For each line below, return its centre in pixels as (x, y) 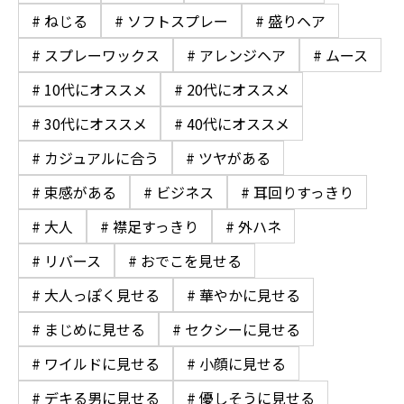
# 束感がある (74, 192)
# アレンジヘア (236, 55)
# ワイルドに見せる (96, 363)
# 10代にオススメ (89, 89)
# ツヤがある (228, 157)
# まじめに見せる (88, 329)
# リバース (66, 260)
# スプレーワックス (96, 55)
